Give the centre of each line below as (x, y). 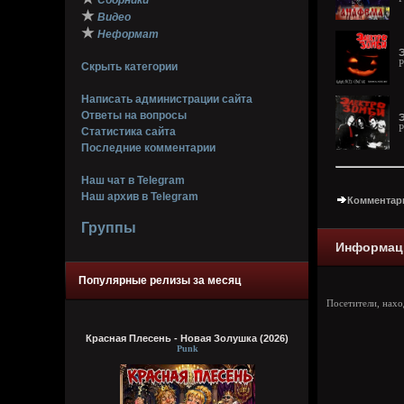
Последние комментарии (148, 148)
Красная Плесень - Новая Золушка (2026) (187, 338)
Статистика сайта (129, 132)
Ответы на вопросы (134, 115)
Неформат (128, 34)
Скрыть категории (129, 67)
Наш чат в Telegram (133, 180)
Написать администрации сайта (167, 99)
